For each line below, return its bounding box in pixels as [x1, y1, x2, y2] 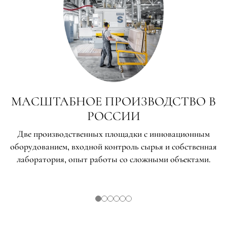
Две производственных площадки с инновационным [17, 128, 210, 139]
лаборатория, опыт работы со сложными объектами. [16, 153, 211, 165]
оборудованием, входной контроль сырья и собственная [10, 140, 217, 152]
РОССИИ [87, 108, 140, 124]
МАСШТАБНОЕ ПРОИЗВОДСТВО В [11, 93, 216, 109]
